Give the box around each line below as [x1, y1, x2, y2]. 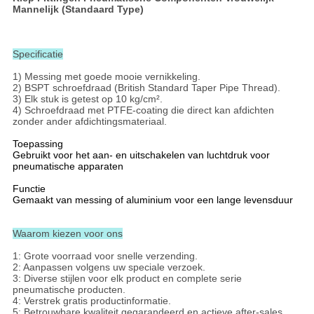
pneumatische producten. [12, 284, 125, 296]
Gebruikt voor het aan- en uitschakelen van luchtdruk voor [12, 149, 270, 161]
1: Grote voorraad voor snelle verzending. [12, 250, 198, 262]
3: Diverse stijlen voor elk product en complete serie [12, 273, 242, 285]
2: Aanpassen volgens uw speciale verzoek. [12, 261, 205, 273]
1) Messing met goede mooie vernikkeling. [12, 71, 200, 83]
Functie [12, 183, 46, 195]
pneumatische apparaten [12, 161, 123, 172]
